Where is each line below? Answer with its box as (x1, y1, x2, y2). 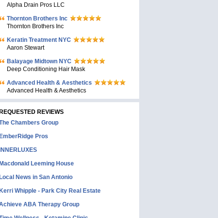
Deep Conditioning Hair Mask (7, 66, 85, 73)
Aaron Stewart (7, 44, 44, 51)
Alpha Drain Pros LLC (7, 1, 65, 8)
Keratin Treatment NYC (7, 36, 71, 43)
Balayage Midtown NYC (7, 58, 72, 65)
